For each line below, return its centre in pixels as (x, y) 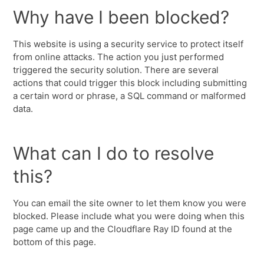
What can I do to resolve (114, 153)
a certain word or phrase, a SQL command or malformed (130, 96)
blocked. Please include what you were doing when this (129, 216)
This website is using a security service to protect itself (128, 44)
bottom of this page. (55, 242)
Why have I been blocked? (121, 17)
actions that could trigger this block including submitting (130, 83)
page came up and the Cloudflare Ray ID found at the (123, 229)
